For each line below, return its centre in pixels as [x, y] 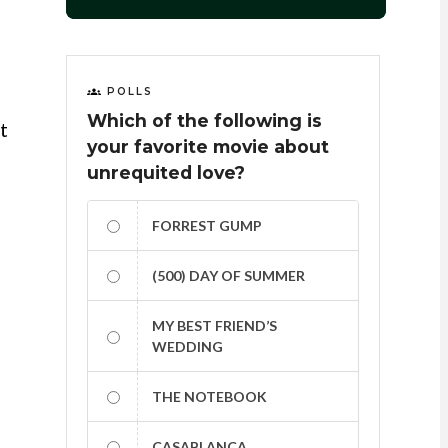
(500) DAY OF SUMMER [228, 275]
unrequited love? [165, 172]
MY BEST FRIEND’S [214, 325]
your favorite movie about [207, 146]
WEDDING [187, 346]
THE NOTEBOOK [209, 396]
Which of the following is [204, 120]
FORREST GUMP [206, 225]
